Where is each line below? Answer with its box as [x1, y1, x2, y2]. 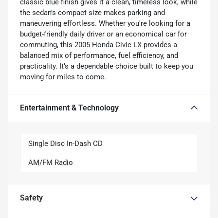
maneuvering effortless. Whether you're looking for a [20, 19, 190, 28]
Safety [20, 193, 43, 203]
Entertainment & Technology [20, 103, 119, 113]
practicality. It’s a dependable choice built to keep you [20, 62, 193, 71]
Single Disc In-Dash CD [28, 139, 103, 148]
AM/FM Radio [28, 158, 73, 167]
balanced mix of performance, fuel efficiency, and [20, 51, 178, 60]
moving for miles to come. [20, 73, 106, 82]
